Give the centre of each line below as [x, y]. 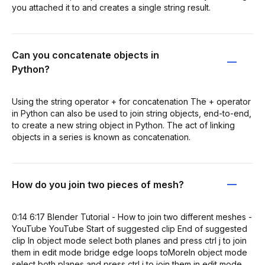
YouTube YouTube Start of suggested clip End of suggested [130, 228]
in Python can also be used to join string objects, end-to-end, [132, 113]
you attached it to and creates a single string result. [111, 7]
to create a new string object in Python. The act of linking [123, 125]
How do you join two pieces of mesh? [98, 184]
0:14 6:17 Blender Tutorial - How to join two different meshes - [132, 216]
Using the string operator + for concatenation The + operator [131, 101]
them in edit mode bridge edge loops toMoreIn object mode [130, 252]
